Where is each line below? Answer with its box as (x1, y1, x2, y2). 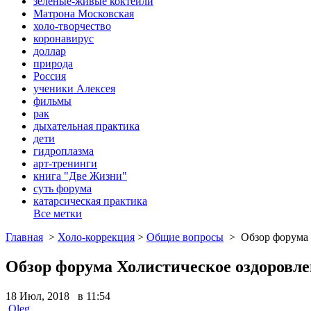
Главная (6, 230, 43, 243)
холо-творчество (33, 19, 111, 32)
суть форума (33, 182, 92, 194)
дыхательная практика (33, 119, 140, 132)
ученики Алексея (33, 82, 115, 94)
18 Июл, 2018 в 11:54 (6, 289, 110, 302)
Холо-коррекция (58, 230, 135, 243)
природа (33, 57, 73, 69)
